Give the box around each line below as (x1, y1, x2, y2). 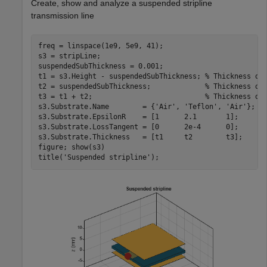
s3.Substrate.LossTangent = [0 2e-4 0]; (38, 123, 238, 132)
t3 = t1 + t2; (38, 92, 205, 101)
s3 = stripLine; (38, 52, 101, 61)
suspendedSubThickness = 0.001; (38, 62, 163, 71)
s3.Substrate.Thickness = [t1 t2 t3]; (38, 133, 243, 142)
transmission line (31, 10, 94, 20)
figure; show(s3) (38, 143, 105, 152)
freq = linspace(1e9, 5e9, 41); (38, 42, 163, 51)
